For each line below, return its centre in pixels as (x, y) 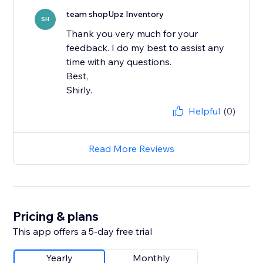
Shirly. (80, 90)
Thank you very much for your (132, 34)
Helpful (204, 111)
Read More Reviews (131, 149)
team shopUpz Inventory (115, 14)
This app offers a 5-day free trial (83, 232)
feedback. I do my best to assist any (146, 48)
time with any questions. (119, 62)
